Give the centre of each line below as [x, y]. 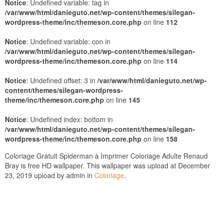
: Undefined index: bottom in [70, 119]
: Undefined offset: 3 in [62, 80]
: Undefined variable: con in [68, 41]
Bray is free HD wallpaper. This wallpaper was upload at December [108, 165]
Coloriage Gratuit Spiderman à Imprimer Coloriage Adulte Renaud [106, 156]
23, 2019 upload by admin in [50, 175]
